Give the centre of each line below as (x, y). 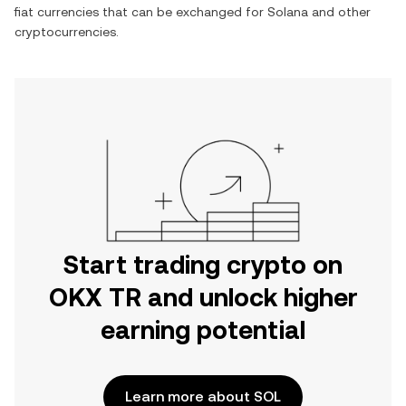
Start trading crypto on (203, 265)
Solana (288, 12)
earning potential (203, 330)
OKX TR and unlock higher (203, 297)
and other (339, 12)
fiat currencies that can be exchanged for (141, 12)
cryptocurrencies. (67, 32)
